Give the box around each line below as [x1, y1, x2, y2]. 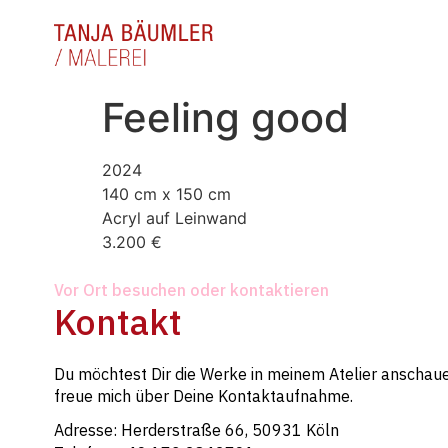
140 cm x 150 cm [102, 184, 231, 205]
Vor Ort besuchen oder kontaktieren [54, 279, 329, 300]
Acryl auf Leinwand [102, 208, 247, 229]
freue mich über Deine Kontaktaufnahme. [54, 385, 353, 406]
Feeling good [102, 93, 349, 143]
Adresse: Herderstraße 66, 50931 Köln [54, 420, 339, 441]
